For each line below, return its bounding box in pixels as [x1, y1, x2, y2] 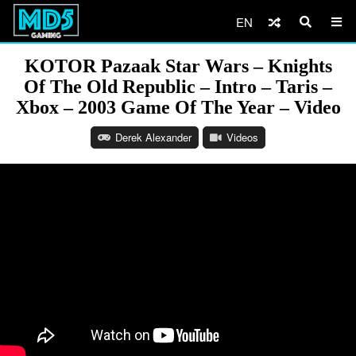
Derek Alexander [115, 130, 192, 145]
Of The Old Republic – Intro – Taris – [24, 76, 332, 97]
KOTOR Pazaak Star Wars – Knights [24, 56, 332, 76]
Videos [226, 130, 258, 145]
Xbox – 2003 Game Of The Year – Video [15, 97, 341, 118]
